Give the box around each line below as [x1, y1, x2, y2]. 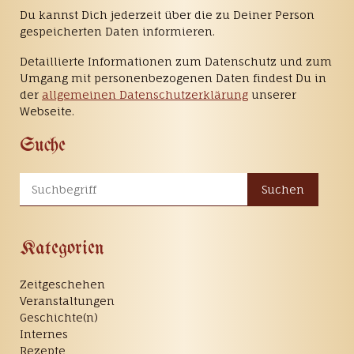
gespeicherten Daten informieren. [20, 24, 215, 39]
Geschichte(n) [20, 311, 98, 325]
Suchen [262, 183, 304, 197]
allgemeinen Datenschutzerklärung [42, 88, 248, 102]
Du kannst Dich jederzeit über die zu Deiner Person [20, 8, 314, 22]
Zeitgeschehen [20, 277, 105, 292]
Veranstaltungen [20, 294, 115, 308]
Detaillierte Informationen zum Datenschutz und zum [20, 55, 332, 69]
